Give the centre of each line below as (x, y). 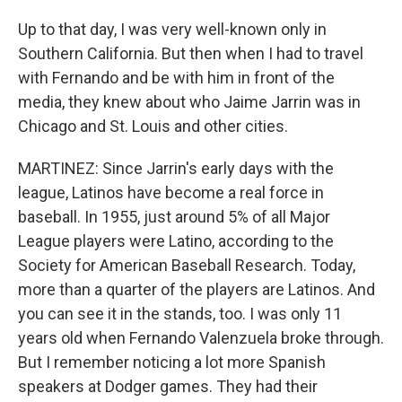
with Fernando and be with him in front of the (176, 78)
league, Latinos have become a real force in (171, 192)
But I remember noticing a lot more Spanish (172, 362)
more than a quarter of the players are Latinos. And (197, 289)
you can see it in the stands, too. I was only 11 (180, 314)
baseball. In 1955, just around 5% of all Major (174, 217)
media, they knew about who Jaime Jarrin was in (189, 102)
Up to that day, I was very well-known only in (172, 29)
